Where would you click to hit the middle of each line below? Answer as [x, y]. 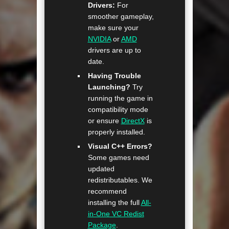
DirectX [133, 121]
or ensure [104, 121]
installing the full [114, 203]
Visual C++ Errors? [120, 146]
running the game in [120, 98]
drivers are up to [114, 50]
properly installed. [116, 132]
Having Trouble [114, 76]
